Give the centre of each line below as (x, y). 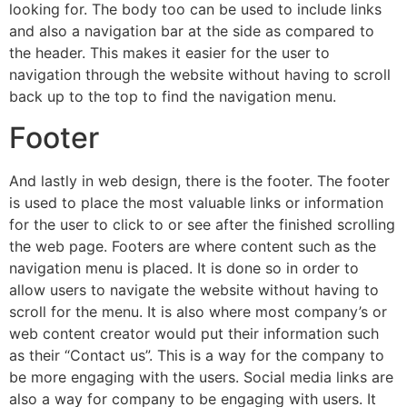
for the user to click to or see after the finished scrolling (202, 224)
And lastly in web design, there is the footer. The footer (199, 180)
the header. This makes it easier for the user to (169, 53)
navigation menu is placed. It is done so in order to (184, 268)
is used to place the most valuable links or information (196, 202)
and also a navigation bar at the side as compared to (192, 31)
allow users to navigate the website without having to (194, 289)
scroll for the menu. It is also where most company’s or (198, 311)
